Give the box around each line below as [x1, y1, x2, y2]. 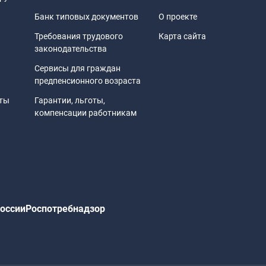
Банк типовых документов [34, 12, 138, 22]
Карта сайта [159, 31, 206, 42]
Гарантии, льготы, [34, 96, 105, 106]
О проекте [159, 12, 197, 22]
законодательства [34, 44, 107, 54]
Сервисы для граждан [34, 64, 121, 74]
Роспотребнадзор [26, 202, 105, 214]
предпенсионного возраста [34, 76, 141, 86]
